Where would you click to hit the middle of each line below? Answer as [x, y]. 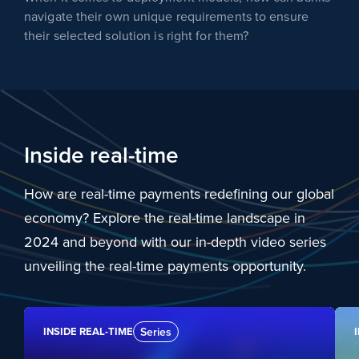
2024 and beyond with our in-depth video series [175, 242]
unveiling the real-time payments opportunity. [165, 266]
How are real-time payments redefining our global [179, 194]
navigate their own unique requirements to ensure [166, 16]
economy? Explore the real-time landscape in [165, 218]
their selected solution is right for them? [137, 36]
